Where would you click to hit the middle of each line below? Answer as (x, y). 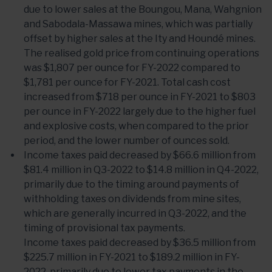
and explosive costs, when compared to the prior (136, 126)
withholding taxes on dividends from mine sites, (132, 199)
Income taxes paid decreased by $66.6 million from (140, 155)
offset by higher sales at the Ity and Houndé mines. (140, 39)
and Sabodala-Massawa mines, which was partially (138, 24)
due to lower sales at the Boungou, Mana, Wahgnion (143, 9)
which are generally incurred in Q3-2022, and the (135, 213)
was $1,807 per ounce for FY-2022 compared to (132, 68)
